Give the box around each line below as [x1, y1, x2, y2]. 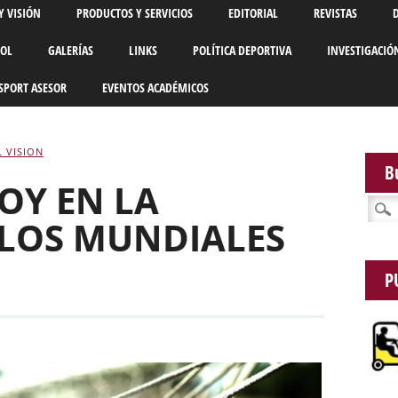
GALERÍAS [47, 42, 93, 60]
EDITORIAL [227, 4, 278, 22]
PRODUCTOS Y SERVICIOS [76, 4, 193, 22]
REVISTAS [313, 4, 357, 22]
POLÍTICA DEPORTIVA [192, 42, 291, 60]
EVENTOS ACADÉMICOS [101, 79, 209, 97]
